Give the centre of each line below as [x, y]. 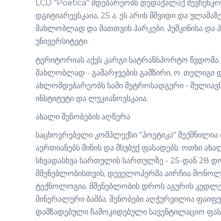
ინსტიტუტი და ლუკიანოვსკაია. [92, 98]
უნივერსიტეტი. [62, 41]
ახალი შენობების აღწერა [83, 116]
